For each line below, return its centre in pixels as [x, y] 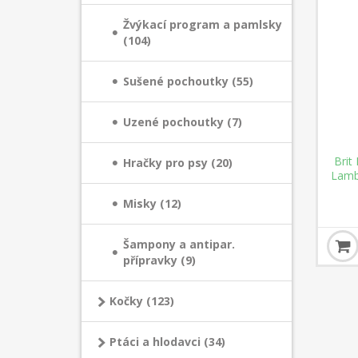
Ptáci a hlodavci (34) [167, 342]
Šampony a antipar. [179, 244]
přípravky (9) [159, 260]
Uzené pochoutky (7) [183, 122]
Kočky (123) [142, 301]
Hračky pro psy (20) [178, 163]
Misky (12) [152, 203]
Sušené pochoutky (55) [188, 81]
